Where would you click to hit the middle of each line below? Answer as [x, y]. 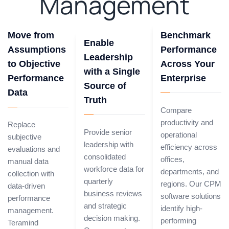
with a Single [112, 72]
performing [178, 221]
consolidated [105, 157]
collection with [31, 174]
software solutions [190, 196]
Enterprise [183, 78]
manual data [28, 162]
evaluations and [34, 149]
